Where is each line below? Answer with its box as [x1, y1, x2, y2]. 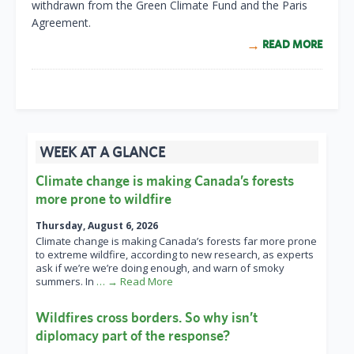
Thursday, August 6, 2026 [36, 219, 158, 233]
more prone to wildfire [36, 190, 171, 208]
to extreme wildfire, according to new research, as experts [36, 247, 314, 262]
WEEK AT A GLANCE [40, 144, 165, 161]
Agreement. [32, 15, 91, 31]
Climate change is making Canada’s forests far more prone [36, 234, 317, 249]
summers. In [36, 274, 96, 289]
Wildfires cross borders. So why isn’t [36, 309, 258, 326]
